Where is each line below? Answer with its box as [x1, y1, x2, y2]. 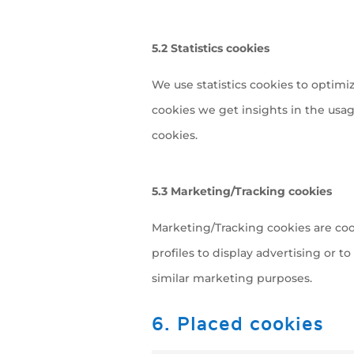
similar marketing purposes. [152, 271, 312, 285]
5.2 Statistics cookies [152, 41, 269, 55]
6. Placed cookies [152, 313, 324, 335]
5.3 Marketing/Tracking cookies [152, 184, 332, 198]
